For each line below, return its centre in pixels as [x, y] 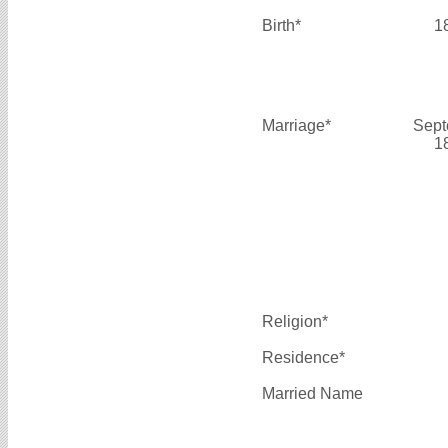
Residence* [303, 358]
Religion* [295, 322]
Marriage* [296, 126]
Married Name [312, 394]
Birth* [281, 26]
